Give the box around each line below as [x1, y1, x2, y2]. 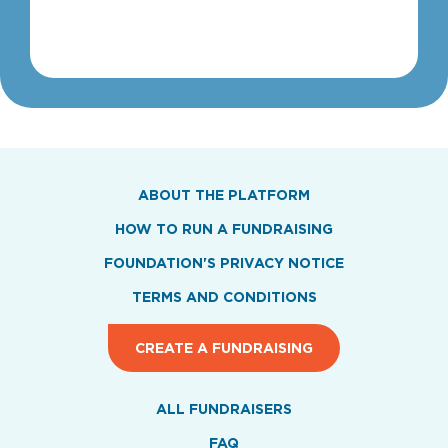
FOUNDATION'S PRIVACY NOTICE [104, 255, 344, 270]
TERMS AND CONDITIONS [131, 289, 317, 304]
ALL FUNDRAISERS [156, 401, 292, 416]
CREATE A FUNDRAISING [135, 340, 313, 355]
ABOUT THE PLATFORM [138, 187, 310, 202]
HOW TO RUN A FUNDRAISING [115, 221, 333, 236]
